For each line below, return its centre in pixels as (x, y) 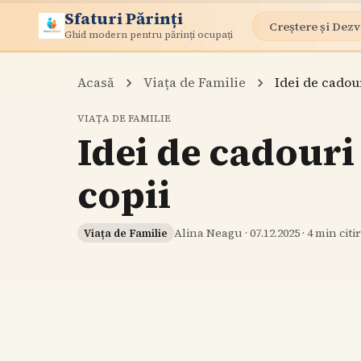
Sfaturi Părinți (124, 18)
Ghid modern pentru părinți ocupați (149, 34)
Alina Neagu (208, 233)
